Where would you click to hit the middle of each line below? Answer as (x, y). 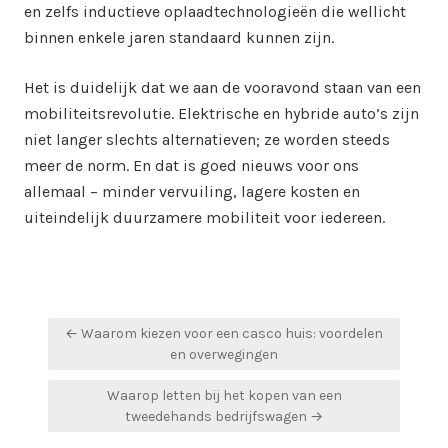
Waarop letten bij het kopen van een (224, 395)
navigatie (89, 353)
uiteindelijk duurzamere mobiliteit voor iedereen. (204, 217)
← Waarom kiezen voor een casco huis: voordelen (224, 333)
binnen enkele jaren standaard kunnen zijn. (179, 37)
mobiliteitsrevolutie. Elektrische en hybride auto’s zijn (221, 113)
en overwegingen (224, 354)
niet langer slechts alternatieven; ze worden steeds (207, 139)
